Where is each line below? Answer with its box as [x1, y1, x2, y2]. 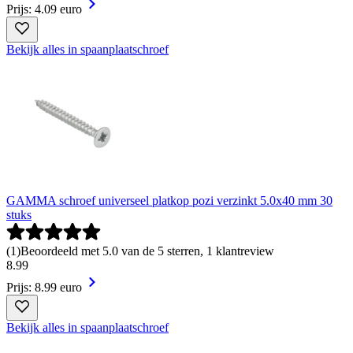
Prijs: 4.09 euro [6, 2, 82, 17]
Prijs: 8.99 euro [6, 281, 82, 295]
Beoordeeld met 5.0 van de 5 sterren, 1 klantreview [20, 244, 274, 258]
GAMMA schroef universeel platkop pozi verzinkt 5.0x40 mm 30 [6, 194, 333, 208]
